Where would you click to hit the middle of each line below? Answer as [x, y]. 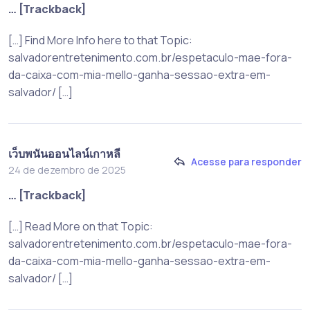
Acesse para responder [246, 162]
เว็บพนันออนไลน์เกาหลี [64, 153]
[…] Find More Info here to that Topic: [100, 40]
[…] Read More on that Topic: [81, 226]
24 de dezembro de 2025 [67, 170]
